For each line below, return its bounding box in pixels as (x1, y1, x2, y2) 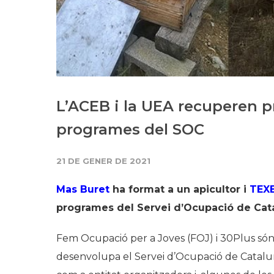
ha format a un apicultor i (109, 183, 250, 195)
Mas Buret (56, 183, 109, 195)
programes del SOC (56, 120, 204, 138)
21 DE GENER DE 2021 (56, 155, 150, 166)
